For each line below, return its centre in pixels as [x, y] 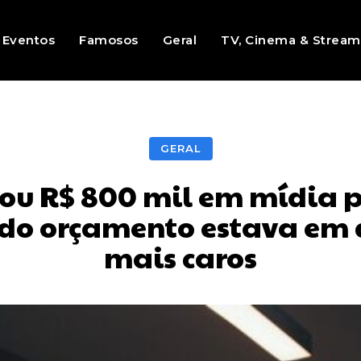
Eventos [29, 40]
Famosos [109, 40]
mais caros [180, 257]
